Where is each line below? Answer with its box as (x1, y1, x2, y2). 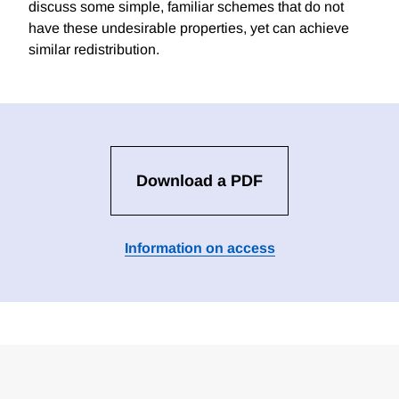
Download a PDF (136, 172, 263, 191)
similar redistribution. (28, 42, 159, 58)
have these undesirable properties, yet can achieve (28, 20, 349, 37)
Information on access (124, 240, 275, 256)
